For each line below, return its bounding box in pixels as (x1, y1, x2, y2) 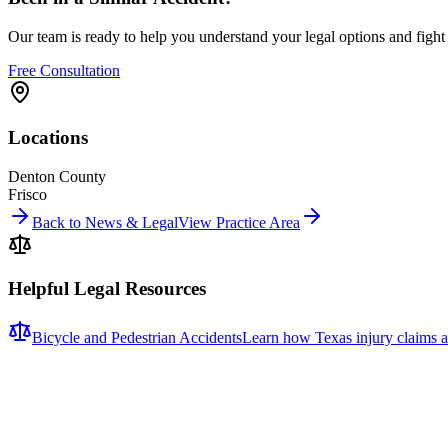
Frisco (8, 185, 47, 203)
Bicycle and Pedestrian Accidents (32, 329, 242, 347)
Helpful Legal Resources (8, 278, 206, 300)
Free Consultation (8, 62, 120, 80)
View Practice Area (178, 213, 300, 231)
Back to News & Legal (32, 213, 178, 231)
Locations (8, 126, 88, 148)
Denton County (8, 167, 106, 185)
